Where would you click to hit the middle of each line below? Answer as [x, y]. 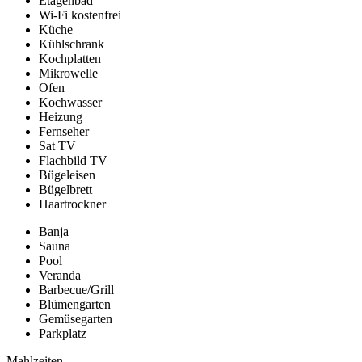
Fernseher [64, 132]
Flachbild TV [73, 161]
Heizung [61, 117]
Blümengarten [75, 305]
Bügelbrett [65, 190]
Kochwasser [70, 103]
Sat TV [57, 146]
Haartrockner [72, 204]
